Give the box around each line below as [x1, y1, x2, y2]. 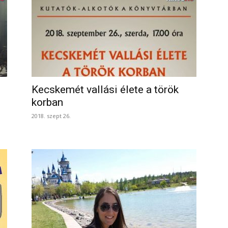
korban [32, 96, 63, 108]
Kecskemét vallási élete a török [32, 83, 179, 96]
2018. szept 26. [32, 112, 71, 120]
